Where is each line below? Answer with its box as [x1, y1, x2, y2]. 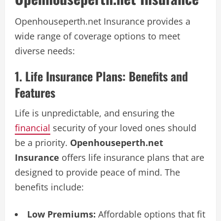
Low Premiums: [27, 208, 96, 220]
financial [15, 121, 50, 134]
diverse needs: [15, 44, 75, 57]
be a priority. [15, 136, 70, 148]
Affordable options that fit [96, 208, 205, 220]
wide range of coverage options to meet [15, 30, 180, 42]
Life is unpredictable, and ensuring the [15, 107, 175, 119]
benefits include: [15, 181, 84, 193]
